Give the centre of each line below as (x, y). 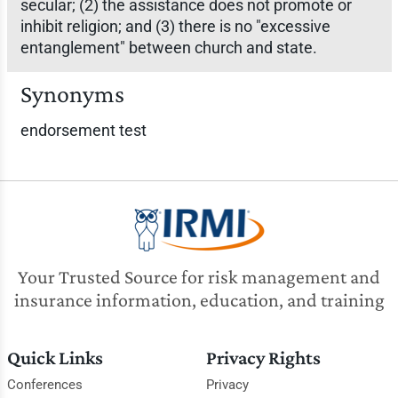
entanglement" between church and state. (168, 48)
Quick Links (55, 358)
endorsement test (83, 130)
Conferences (44, 385)
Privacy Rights (263, 358)
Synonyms (72, 94)
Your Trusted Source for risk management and (199, 277)
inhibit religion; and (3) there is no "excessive (175, 26)
